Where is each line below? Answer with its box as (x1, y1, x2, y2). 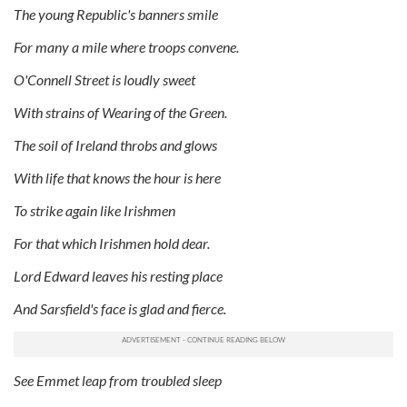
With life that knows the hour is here (14, 168, 221, 186)
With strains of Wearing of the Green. (14, 103, 227, 121)
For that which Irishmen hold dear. (14, 233, 210, 252)
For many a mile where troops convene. (14, 37, 239, 55)
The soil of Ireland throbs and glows (14, 135, 217, 154)
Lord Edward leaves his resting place (14, 266, 223, 284)
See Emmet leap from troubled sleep (14, 371, 222, 389)
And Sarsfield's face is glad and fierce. (14, 299, 226, 317)
